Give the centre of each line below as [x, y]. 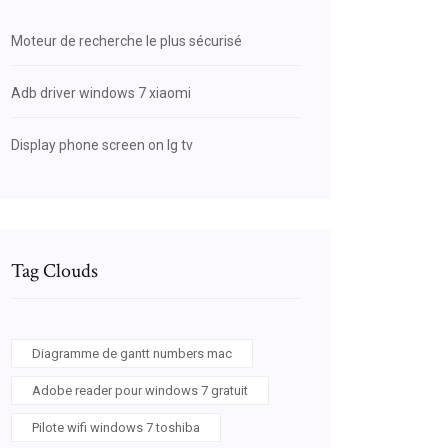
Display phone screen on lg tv [102, 145]
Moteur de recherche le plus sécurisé [126, 41]
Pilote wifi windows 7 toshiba [116, 427]
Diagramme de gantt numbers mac [132, 353]
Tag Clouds [54, 271]
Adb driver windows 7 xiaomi [101, 93]
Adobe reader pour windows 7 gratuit [140, 390]
